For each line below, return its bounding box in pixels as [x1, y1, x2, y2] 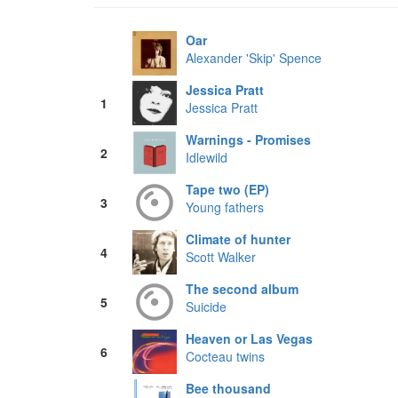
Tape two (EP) [186, 180, 269, 199]
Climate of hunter [186, 230, 291, 249]
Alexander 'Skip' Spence [186, 49, 322, 68]
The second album [186, 280, 298, 298]
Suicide [186, 298, 227, 316]
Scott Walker [186, 248, 256, 267]
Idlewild [186, 148, 227, 167]
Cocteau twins [186, 347, 265, 366]
